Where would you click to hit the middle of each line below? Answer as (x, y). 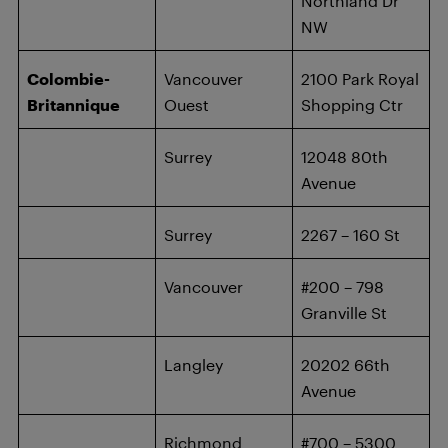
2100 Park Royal (360, 78)
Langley (193, 364)
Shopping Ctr (352, 104)
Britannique (73, 104)
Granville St (344, 312)
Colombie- (68, 78)
